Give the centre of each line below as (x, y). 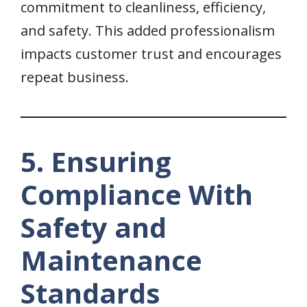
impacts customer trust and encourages (151, 54)
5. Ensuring (96, 162)
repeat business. (75, 77)
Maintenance (111, 260)
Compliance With (137, 195)
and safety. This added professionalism (148, 31)
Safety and (94, 228)
